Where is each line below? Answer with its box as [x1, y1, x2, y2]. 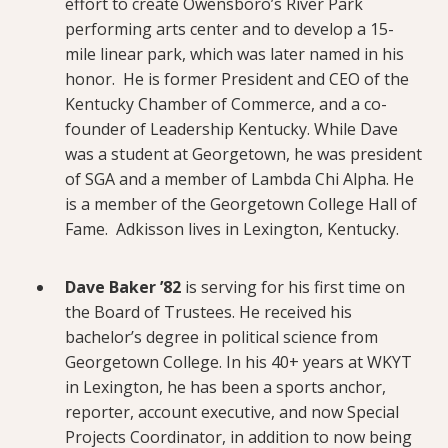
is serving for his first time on [185, 275, 405, 298]
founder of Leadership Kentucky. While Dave [65, 117, 398, 140]
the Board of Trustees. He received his [65, 300, 352, 323]
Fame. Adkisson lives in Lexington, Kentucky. [65, 217, 399, 240]
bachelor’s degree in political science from [65, 325, 378, 348]
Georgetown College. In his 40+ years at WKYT [65, 350, 412, 373]
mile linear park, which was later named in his [65, 42, 404, 65]
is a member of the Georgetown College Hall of [65, 192, 417, 215]
